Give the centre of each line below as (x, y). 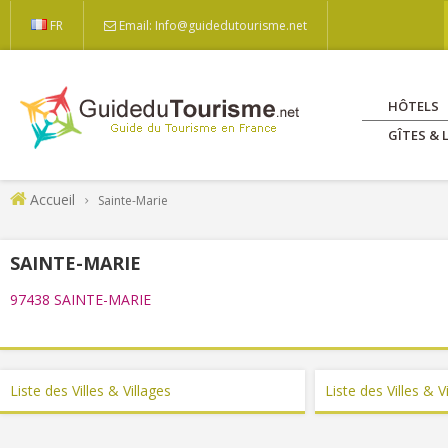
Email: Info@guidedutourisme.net (213, 25)
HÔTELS (413, 106)
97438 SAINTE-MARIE (80, 299)
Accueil (52, 199)
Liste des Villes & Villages (90, 390)
